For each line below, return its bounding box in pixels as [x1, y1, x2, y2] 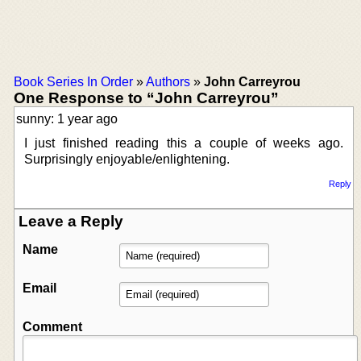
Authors [146, 74, 190, 89]
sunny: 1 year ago [16, 111, 118, 126]
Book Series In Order [14, 74, 133, 89]
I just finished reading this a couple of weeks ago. [24, 135, 343, 150]
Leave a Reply [19, 212, 123, 230]
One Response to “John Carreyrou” [14, 89, 279, 106]
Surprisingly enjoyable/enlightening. [24, 151, 230, 166]
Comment [23, 319, 82, 334]
